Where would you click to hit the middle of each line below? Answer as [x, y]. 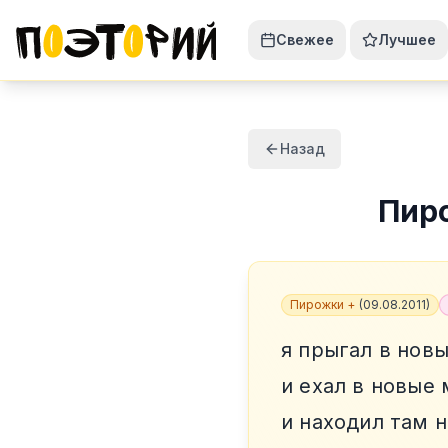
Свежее [305, 39]
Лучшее [407, 39]
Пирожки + [322, 304]
